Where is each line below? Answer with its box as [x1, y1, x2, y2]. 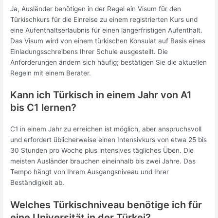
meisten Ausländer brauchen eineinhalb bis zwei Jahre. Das [10, 157, 196, 165]
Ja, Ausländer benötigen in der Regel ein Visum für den [10, 4, 182, 13]
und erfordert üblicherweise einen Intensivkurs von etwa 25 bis [10, 136, 207, 144]
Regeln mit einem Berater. [10, 69, 91, 77]
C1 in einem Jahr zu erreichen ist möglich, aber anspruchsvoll [10, 125, 202, 133]
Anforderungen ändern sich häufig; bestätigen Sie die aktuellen [10, 58, 207, 66]
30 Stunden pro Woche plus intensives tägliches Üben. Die [10, 146, 194, 155]
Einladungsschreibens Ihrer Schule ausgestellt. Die [10, 47, 168, 55]
